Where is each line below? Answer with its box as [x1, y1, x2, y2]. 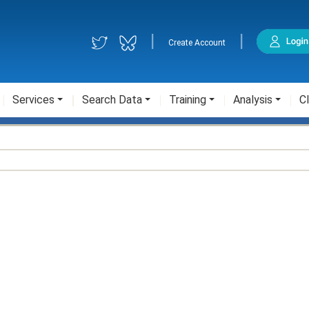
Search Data [82, 93, 142, 106]
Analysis [233, 93, 272, 106]
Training [169, 93, 206, 106]
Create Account [168, 38, 226, 48]
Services [12, 93, 54, 106]
